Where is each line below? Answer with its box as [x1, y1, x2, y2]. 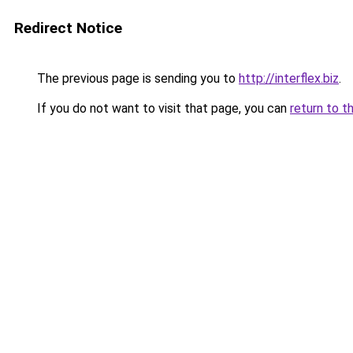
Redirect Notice [14, 19, 122, 37]
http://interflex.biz [239, 71, 339, 86]
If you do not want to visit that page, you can [34, 101, 290, 116]
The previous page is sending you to [34, 71, 239, 86]
